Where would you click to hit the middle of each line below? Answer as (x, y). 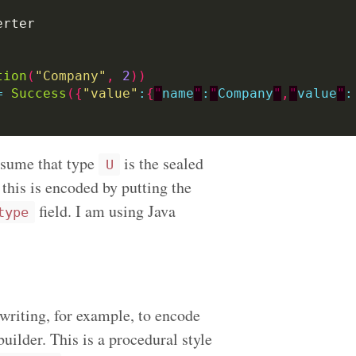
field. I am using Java (105, 211)
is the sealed (162, 163)
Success (39, 93)
